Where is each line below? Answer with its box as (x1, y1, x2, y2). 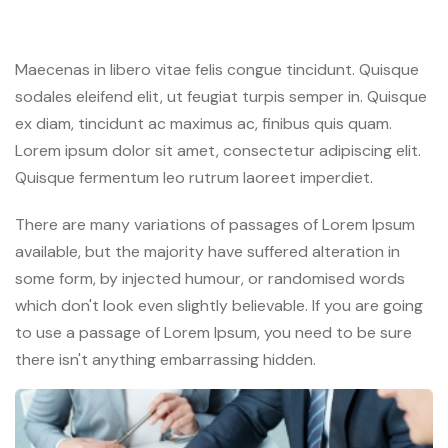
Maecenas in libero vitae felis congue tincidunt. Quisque (15, 59, 419, 80)
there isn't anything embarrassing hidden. (15, 349, 316, 370)
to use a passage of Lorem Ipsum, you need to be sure (15, 322, 412, 343)
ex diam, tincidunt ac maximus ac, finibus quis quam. (15, 113, 392, 134)
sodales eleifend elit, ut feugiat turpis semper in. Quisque (15, 86, 427, 107)
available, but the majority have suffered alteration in (15, 241, 400, 262)
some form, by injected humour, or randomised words (15, 268, 405, 289)
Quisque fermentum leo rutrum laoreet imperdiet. (15, 167, 373, 188)
